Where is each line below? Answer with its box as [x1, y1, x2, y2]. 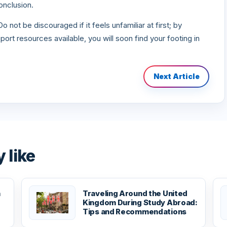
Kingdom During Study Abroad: [83, 198, 198, 207]
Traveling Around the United [83, 188, 188, 198]
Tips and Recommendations [83, 207, 186, 216]
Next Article [153, 72, 200, 81]
